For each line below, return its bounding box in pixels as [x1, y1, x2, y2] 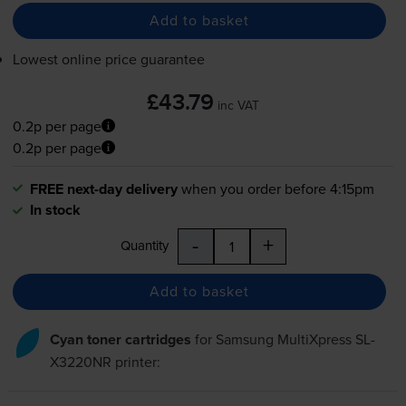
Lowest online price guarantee [12, 48, 205, 69]
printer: [111, 351, 160, 372]
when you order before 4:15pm [180, 178, 374, 198]
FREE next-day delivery [29, 178, 178, 199]
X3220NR [49, 351, 111, 372]
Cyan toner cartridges [49, 328, 191, 350]
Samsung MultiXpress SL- [215, 328, 375, 349]
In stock [29, 198, 81, 220]
